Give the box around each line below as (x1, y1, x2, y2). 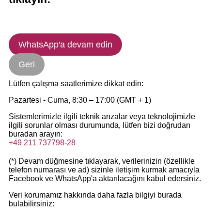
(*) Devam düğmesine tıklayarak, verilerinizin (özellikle (9, 157, 195, 166)
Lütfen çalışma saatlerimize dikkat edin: (9, 79, 143, 88)
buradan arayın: (9, 130, 62, 139)
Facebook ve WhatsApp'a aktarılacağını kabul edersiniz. (9, 174, 201, 183)
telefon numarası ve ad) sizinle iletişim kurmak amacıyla (9, 166, 200, 174)
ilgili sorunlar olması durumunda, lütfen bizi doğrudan (9, 121, 190, 130)
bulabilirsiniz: (9, 200, 54, 208)
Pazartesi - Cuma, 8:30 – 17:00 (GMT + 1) (9, 96, 151, 105)
